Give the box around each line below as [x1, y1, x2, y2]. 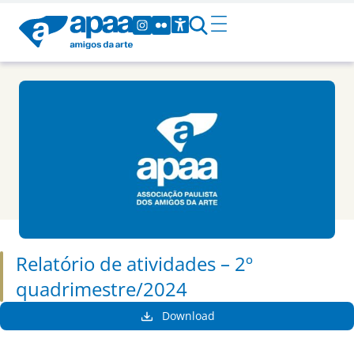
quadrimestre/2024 [16, 275, 187, 302]
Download [161, 307, 215, 323]
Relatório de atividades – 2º [16, 250, 253, 277]
